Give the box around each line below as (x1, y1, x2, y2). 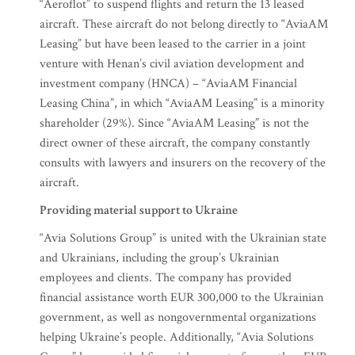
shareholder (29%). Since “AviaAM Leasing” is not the (40, 115, 309, 132)
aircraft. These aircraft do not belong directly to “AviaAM (40, 16, 328, 32)
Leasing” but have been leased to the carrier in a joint (40, 36, 306, 52)
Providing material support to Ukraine (40, 202, 238, 219)
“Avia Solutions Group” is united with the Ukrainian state (40, 230, 326, 246)
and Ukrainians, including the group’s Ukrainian (40, 250, 279, 266)
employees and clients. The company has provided (40, 269, 292, 286)
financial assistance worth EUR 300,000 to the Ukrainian (40, 289, 323, 306)
